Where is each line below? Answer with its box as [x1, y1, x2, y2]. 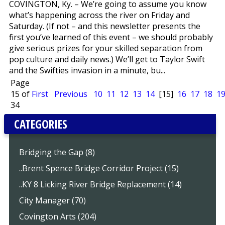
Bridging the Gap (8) [19, 147, 95, 158]
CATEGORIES [14, 116, 67, 133]
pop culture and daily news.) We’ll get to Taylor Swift [9, 53, 205, 65]
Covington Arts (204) [19, 211, 96, 222]
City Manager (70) [19, 195, 86, 206]
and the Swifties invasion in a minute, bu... [9, 64, 165, 76]
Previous [54, 88, 87, 99]
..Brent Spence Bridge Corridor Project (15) [19, 163, 179, 174]
